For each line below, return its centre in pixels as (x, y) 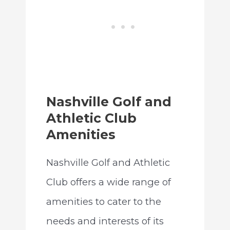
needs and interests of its (105, 221)
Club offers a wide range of (108, 182)
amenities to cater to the (103, 201)
